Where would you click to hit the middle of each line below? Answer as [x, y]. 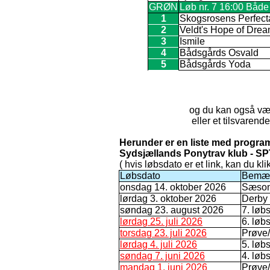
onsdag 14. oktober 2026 [173, 187]
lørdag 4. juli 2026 [159, 244]
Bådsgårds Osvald [219, 52]
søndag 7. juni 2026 [162, 256]
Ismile [192, 41]
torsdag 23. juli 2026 [163, 233]
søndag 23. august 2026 [172, 210]
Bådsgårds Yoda [215, 64]
